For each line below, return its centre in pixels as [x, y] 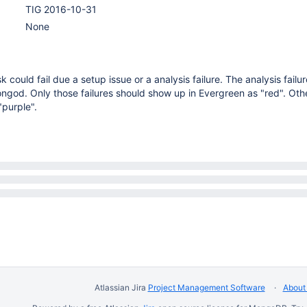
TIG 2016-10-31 [61, 9]
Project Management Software [206, 287]
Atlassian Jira [121, 287]
